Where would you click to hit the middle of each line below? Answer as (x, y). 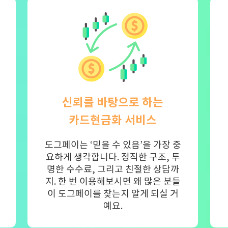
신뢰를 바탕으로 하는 (113, 102)
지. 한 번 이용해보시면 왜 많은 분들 (113, 182)
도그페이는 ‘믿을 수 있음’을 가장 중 (113, 145)
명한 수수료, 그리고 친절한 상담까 (113, 169)
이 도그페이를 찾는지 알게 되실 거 (113, 194)
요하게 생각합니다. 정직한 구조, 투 (113, 157)
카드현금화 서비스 (113, 120)
